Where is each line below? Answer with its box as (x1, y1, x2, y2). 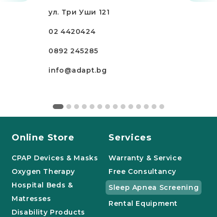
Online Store (12, 132, 75, 143)
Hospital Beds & (12, 181, 73, 189)
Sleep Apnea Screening (108, 183, 199, 192)
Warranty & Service (108, 154, 182, 162)
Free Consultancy (108, 167, 177, 176)
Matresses (12, 194, 51, 203)
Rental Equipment (108, 199, 178, 208)
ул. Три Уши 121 (48, 7, 110, 16)
